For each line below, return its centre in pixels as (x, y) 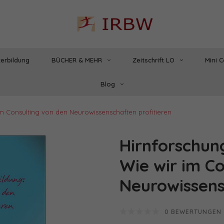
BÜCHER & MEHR (76, 60)
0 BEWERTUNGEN (193, 212)
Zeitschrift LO (153, 60)
